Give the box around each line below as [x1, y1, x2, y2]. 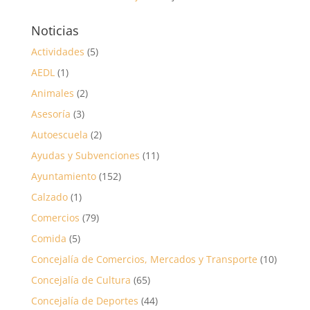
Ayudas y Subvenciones [30, 148, 140, 162]
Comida [30, 231, 66, 245]
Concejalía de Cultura [30, 273, 131, 286]
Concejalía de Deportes [30, 293, 138, 307]
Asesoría [30, 107, 71, 120]
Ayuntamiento [30, 169, 96, 183]
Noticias [30, 21, 79, 39]
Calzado [30, 190, 68, 203]
